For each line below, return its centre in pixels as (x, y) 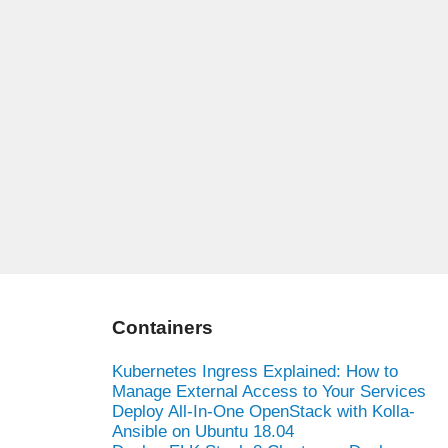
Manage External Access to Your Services (269, 391)
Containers (162, 327)
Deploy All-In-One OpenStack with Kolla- (263, 411)
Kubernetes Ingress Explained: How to (255, 371)
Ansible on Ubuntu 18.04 (203, 431)
